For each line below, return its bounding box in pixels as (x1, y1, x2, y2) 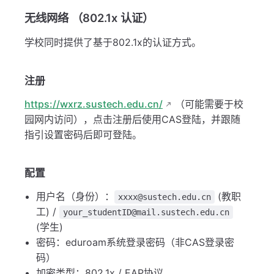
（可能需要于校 (172, 98, 243, 111)
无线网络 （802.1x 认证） (24, 11, 154, 25)
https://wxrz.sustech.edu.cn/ (24, 98, 163, 111)
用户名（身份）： (36, 190, 115, 203)
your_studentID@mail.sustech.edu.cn (63, 207, 230, 218)
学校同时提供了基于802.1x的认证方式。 (24, 36, 201, 49)
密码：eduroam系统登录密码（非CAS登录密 (36, 236, 235, 249)
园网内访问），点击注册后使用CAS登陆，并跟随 (24, 113, 240, 126)
